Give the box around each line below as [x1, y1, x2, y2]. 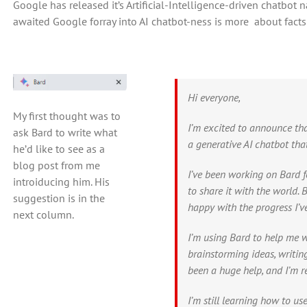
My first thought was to [12, 108, 121, 123]
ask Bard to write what [12, 125, 117, 139]
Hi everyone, [188, 90, 241, 104]
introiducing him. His [12, 174, 110, 188]
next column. [12, 207, 74, 221]
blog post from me [12, 158, 100, 172]
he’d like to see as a [12, 141, 105, 156]
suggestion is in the [12, 191, 105, 205]
